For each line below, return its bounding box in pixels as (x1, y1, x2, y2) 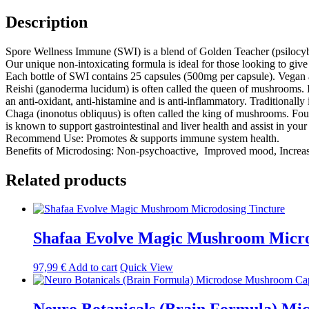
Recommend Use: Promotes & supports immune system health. (6, 132, 279, 144)
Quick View (120, 261, 173, 274)
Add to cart (68, 261, 117, 274)
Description (6, 12, 88, 31)
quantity (5, 8, 40, 20)
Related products (6, 170, 126, 189)
